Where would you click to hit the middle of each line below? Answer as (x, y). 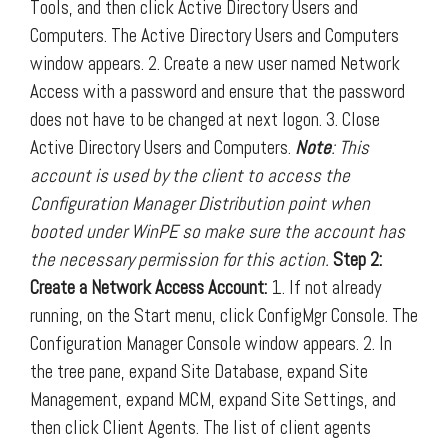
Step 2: (357, 259)
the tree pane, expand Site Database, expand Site (199, 371)
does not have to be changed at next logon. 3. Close (205, 119)
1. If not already (324, 287)
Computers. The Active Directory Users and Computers (214, 35)
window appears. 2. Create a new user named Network (215, 63)
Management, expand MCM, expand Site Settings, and (213, 399)
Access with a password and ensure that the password (217, 91)
